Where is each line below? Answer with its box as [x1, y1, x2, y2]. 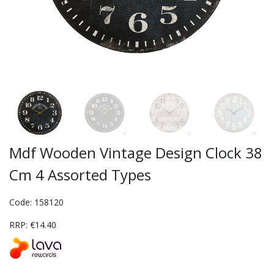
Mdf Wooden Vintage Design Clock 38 [9, 143, 262, 163]
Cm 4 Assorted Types [9, 165, 151, 185]
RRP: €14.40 [9, 219, 56, 231]
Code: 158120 [9, 196, 64, 209]
